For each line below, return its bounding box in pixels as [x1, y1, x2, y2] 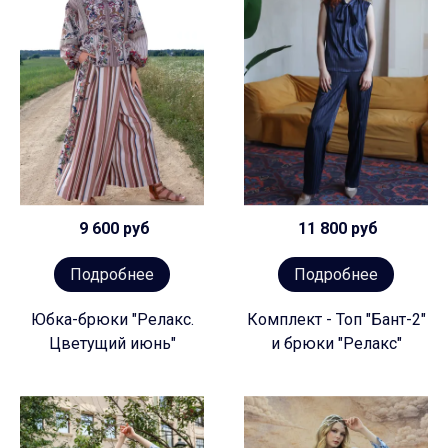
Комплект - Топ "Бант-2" [246, 310, 426, 330]
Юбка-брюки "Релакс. [30, 310, 194, 330]
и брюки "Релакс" [270, 334, 402, 354]
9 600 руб [74, 219, 150, 239]
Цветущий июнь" [48, 334, 176, 354]
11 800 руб [294, 219, 378, 239]
